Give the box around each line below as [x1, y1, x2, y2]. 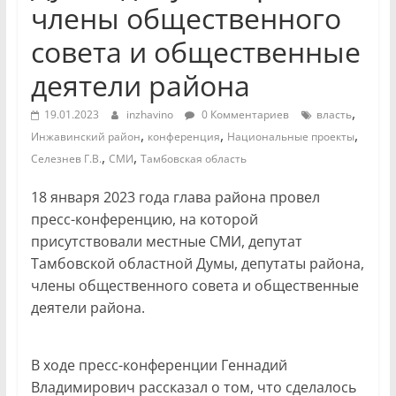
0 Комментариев [198, 107, 289, 123]
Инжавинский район [30, 129, 141, 145]
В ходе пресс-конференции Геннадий [30, 355, 287, 376]
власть [316, 107, 352, 123]
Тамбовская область [140, 151, 247, 167]
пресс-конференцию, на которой [30, 209, 258, 230]
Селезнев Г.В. [30, 151, 102, 167]
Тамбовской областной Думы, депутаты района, [30, 254, 364, 274]
